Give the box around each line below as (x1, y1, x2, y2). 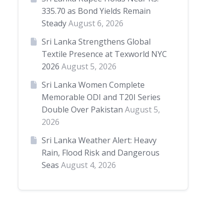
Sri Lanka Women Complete (41, 79, 145, 90)
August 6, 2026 (68, 18, 123, 29)
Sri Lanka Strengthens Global (41, 36, 151, 47)
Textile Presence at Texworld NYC (41, 49, 167, 59)
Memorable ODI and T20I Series (41, 92, 161, 103)
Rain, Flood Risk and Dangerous (41, 147, 160, 158)
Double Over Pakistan (41, 104, 123, 115)
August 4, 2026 (60, 160, 116, 170)
